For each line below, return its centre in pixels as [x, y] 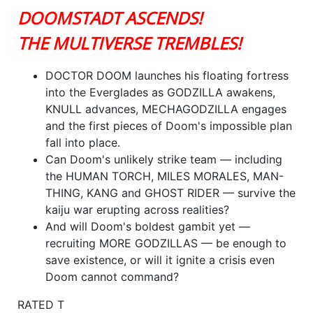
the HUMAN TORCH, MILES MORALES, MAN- [165, 176]
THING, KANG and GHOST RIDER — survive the [170, 192]
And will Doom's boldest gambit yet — [148, 226]
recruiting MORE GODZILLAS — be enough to [166, 243]
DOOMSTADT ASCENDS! [110, 17]
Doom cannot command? [112, 276]
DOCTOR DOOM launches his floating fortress [167, 75]
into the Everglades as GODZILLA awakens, [160, 92]
